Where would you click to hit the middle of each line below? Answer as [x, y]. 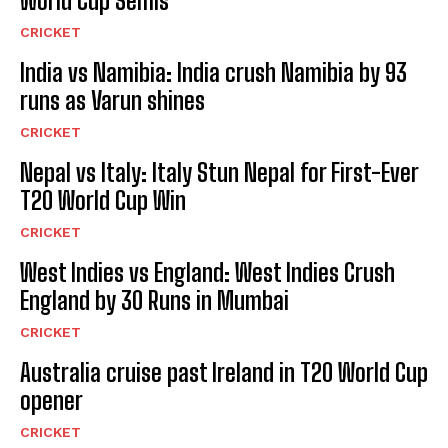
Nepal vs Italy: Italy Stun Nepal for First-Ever [219, 173]
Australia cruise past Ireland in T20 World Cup [224, 373]
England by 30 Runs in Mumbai [154, 301]
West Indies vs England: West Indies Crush [207, 273]
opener [51, 401]
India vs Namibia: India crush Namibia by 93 [213, 73]
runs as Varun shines [112, 101]
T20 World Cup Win [103, 201]
